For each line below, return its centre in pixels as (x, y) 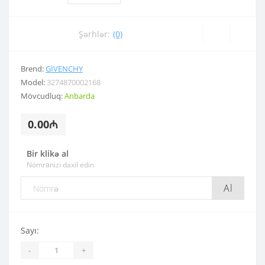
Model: (34, 83)
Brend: (33, 69)
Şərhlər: (94, 34)
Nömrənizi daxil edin (60, 165)
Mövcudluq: (43, 96)
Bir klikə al (48, 154)
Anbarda (80, 96)
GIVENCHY (64, 69)
